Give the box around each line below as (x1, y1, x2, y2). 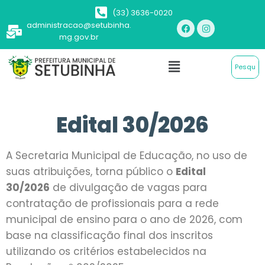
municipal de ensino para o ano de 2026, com (6, 212, 243, 227)
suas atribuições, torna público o (6, 164, 176, 179)
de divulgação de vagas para (50, 180, 207, 195)
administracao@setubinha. (27, 20, 132, 31)
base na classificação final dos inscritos (6, 228, 213, 243)
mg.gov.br (59, 31, 99, 43)
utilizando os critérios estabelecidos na (6, 244, 206, 258)
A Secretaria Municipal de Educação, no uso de (6, 148, 247, 163)
